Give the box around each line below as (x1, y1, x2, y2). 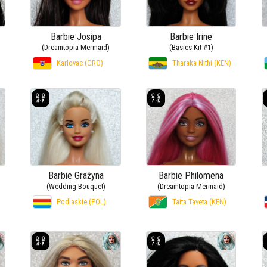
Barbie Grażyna (48, 170, 104, 182)
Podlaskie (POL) (57, 197, 107, 207)
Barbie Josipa (50, 30, 101, 42)
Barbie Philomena (159, 170, 224, 182)
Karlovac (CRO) (57, 58, 104, 67)
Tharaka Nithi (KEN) (172, 58, 232, 67)
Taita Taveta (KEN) (172, 197, 227, 207)
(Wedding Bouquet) (46, 182, 105, 191)
